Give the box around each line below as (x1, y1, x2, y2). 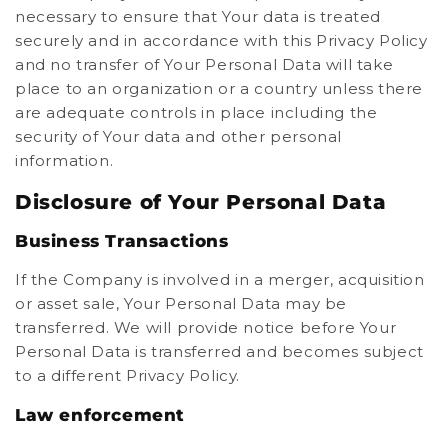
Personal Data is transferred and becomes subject (15, 341, 424, 361)
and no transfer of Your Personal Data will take (15, 54, 394, 74)
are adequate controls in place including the (15, 102, 378, 122)
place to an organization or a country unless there (15, 78, 424, 98)
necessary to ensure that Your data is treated (15, 6, 382, 26)
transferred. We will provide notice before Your (15, 317, 397, 337)
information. (15, 150, 114, 170)
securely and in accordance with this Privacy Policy (15, 30, 428, 50)
